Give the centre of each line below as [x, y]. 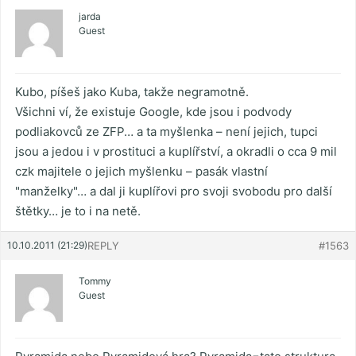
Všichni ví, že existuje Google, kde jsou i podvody [153, 112]
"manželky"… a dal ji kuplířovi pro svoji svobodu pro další [174, 192]
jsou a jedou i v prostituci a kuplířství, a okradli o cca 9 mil [176, 152]
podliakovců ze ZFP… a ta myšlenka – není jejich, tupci [166, 132]
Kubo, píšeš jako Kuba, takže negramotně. [132, 92]
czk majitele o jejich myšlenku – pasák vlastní [141, 172]
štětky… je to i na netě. [78, 211]
